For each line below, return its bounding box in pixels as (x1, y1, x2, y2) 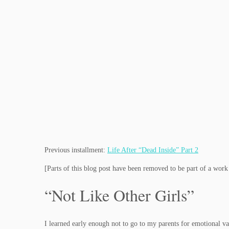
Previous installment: (44, 146, 107, 154)
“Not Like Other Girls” (44, 184, 194, 206)
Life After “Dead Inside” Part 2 (107, 146, 198, 154)
